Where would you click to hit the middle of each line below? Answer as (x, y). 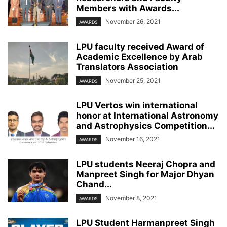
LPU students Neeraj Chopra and (146, 164)
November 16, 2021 (133, 139)
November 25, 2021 (133, 80)
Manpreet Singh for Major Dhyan (145, 175)
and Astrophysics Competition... (145, 125)
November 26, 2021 (133, 21)
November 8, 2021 (131, 198)
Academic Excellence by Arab (139, 56)
